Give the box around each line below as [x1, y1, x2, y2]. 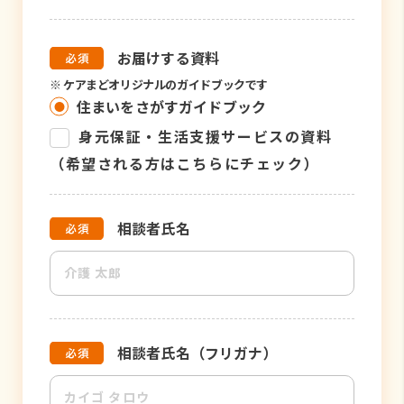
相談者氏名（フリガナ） [117, 342, 278, 364]
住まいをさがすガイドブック [77, 96, 267, 118]
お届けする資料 [117, 47, 220, 69]
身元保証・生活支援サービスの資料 [78, 125, 333, 148]
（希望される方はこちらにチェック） [50, 152, 320, 175]
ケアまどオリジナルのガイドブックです [63, 76, 268, 94]
